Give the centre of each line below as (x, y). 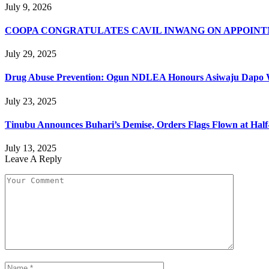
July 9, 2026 (28, 7)
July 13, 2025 (31, 148)
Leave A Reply (33, 159)
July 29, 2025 (31, 54)
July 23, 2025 (31, 101)
